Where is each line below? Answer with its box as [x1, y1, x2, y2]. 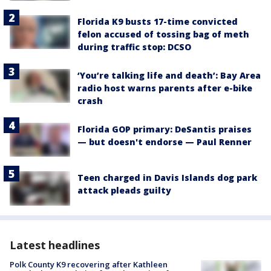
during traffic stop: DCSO [77, 41, 191, 53]
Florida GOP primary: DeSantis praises [77, 123, 252, 135]
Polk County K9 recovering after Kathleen [10, 258, 168, 270]
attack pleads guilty [77, 184, 171, 197]
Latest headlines [10, 237, 100, 252]
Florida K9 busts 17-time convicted [77, 16, 238, 28]
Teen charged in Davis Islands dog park [77, 172, 257, 184]
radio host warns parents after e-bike [77, 82, 252, 94]
